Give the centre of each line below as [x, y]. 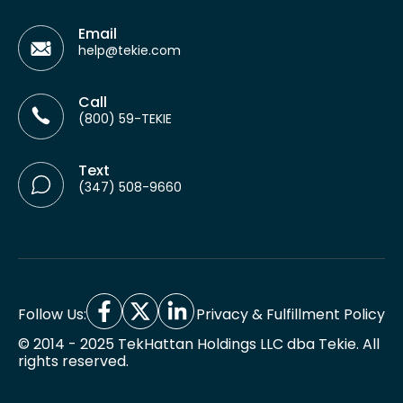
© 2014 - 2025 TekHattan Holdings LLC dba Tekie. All [199, 344]
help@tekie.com [130, 50]
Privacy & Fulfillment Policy [291, 314]
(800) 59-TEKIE [125, 119]
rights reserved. [73, 361]
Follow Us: [52, 314]
